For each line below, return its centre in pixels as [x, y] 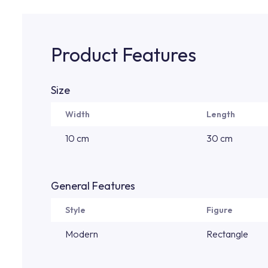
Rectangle [227, 234]
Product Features [124, 54]
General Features [93, 186]
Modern [82, 234]
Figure [220, 210]
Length [221, 114]
